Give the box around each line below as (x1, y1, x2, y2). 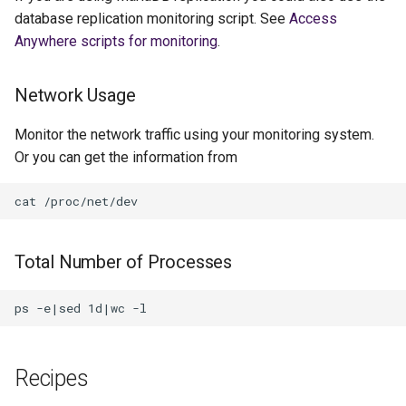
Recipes (14, 365, 89, 391)
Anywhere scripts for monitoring (14, 33, 217, 50)
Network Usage (14, 84, 136, 106)
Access (289, 10, 337, 27)
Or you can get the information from (14, 149, 237, 166)
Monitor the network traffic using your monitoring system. (14, 126, 374, 143)
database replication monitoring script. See (14, 10, 289, 27)
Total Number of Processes (14, 251, 232, 273)
